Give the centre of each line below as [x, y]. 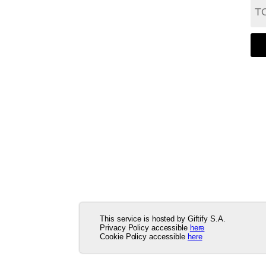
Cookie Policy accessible [144, 237]
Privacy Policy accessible [145, 228]
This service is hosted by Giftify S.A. [163, 219]
